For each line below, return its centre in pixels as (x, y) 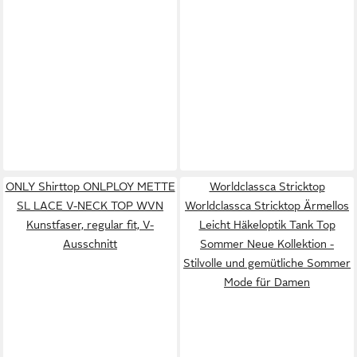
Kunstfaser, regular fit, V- (90, 224)
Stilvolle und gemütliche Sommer (267, 263)
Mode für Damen (267, 282)
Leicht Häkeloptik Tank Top (267, 224)
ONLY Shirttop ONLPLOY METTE (90, 186)
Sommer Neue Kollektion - (267, 243)
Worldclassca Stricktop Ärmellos (267, 205)
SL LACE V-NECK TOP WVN (90, 205)
